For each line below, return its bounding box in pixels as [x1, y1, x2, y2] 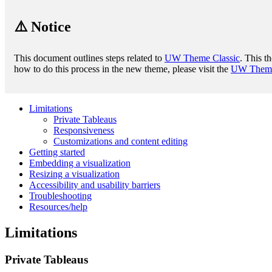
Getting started [29, 146, 85, 157]
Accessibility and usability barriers [29, 179, 160, 190]
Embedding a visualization [29, 157, 131, 168]
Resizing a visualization [29, 168, 120, 179]
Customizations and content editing [53, 135, 188, 146]
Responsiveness [53, 124, 114, 135]
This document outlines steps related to [14, 52, 165, 63]
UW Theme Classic [165, 52, 240, 63]
